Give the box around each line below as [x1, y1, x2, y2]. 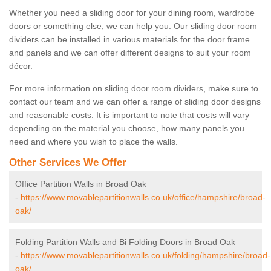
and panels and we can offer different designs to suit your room [9, 48, 251, 58]
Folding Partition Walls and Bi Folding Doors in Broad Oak [15, 237, 235, 247]
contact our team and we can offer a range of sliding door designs [9, 97, 261, 107]
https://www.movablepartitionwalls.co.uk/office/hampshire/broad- [21, 192, 266, 203]
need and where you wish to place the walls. [9, 137, 178, 147]
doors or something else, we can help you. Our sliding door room [9, 21, 257, 31]
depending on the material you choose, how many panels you [9, 123, 244, 134]
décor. [9, 61, 33, 71]
